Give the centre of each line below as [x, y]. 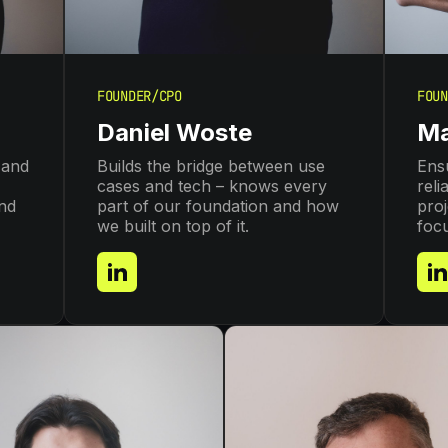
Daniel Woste [174, 133]
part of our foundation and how [218, 206]
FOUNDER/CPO [139, 96]
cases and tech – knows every [212, 186]
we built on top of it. [173, 226]
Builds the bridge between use [211, 166]
